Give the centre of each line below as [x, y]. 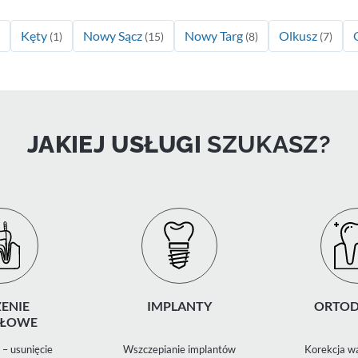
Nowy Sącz [114, 35]
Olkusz [299, 35]
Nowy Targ [215, 35]
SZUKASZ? [269, 143]
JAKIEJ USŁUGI [117, 143]
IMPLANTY [179, 305]
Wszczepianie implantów [179, 349]
